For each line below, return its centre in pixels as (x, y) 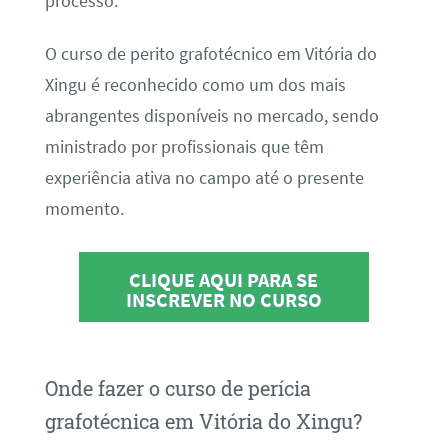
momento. (84, 208)
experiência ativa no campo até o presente (204, 177)
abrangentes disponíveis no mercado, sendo (211, 115)
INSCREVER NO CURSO (223, 300)
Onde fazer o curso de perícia (177, 388)
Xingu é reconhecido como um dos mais (195, 84)
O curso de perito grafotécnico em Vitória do (210, 53)
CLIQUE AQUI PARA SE (224, 280)
